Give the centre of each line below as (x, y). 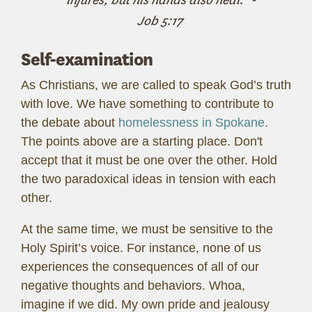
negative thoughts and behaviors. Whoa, (133, 285)
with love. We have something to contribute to (147, 103)
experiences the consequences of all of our (140, 266)
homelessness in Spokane (192, 122)
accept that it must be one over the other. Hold (149, 160)
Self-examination (87, 59)
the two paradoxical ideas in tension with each (148, 179)
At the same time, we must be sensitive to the (147, 229)
